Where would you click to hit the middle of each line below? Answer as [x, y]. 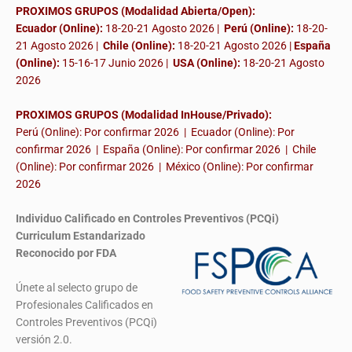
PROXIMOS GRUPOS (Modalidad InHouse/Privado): [144, 115]
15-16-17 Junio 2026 [113, 63]
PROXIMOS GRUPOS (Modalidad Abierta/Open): [136, 11]
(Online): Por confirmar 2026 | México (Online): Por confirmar [165, 167]
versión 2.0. [44, 340]
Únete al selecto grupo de [77, 288]
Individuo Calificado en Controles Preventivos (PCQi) [147, 219]
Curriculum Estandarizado [81, 236]
